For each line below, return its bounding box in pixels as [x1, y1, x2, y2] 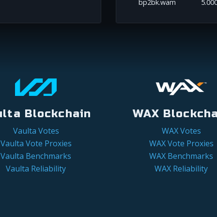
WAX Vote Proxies [149, 138, 214, 149]
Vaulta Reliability [6, 163, 66, 174]
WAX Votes [161, 125, 201, 137]
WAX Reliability [155, 163, 208, 174]
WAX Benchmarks [149, 151, 213, 162]
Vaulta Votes [13, 125, 59, 137]
